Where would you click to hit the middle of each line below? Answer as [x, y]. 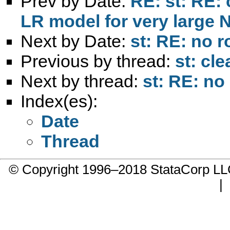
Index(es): [59, 101]
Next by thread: [82, 81]
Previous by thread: [98, 61]
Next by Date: [75, 41]
